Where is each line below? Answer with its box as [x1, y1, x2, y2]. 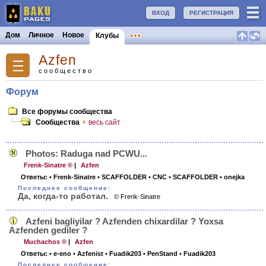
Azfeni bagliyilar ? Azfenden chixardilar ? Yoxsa [26, 216, 223, 226]
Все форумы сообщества [22, 107, 112, 116]
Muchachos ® [24, 238, 66, 245]
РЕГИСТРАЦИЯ [189, 9, 233, 16]
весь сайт [88, 118, 121, 126]
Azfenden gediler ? [9, 225, 87, 235]
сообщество [39, 67, 93, 74]
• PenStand [143, 250, 178, 257]
